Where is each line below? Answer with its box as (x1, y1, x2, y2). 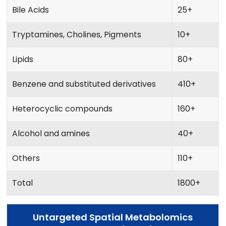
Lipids (12, 53, 34, 66)
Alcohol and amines (12, 128, 90, 140)
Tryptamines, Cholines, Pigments (12, 29, 142, 41)
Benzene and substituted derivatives (12, 78, 156, 90)
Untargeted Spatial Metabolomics (33, 211, 193, 224)
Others (12, 152, 40, 164)
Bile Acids (12, 4, 49, 16)
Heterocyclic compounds (12, 103, 113, 115)
